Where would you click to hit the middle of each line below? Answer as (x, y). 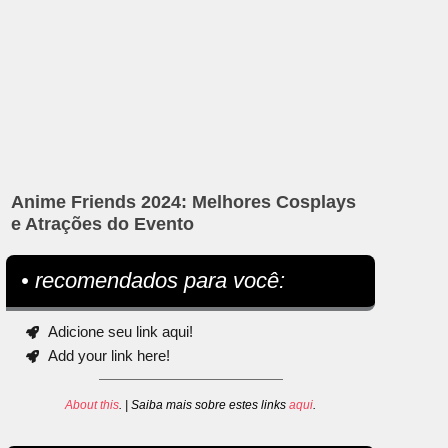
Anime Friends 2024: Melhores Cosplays (184, 202)
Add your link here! (108, 356)
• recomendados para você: (153, 281)
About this (92, 405)
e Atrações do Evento (103, 224)
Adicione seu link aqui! (120, 332)
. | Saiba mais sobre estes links (204, 405)
